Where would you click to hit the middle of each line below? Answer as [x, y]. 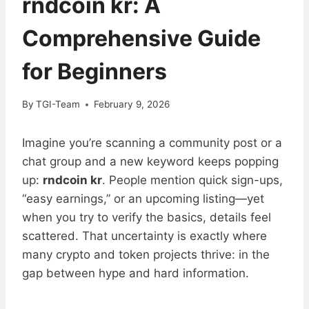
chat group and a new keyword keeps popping [150, 162]
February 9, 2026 [132, 104]
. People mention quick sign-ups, [192, 180]
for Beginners [94, 71]
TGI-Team [58, 104]
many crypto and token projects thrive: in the [146, 255]
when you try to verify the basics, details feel [147, 218]
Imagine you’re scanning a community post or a [152, 143]
